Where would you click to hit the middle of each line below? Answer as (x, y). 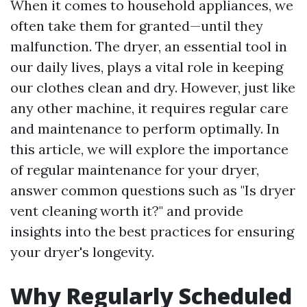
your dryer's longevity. (82, 252)
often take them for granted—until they (137, 26)
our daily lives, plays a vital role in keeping (147, 67)
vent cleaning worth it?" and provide (127, 211)
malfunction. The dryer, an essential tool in (149, 46)
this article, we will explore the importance (149, 149)
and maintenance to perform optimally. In (145, 128)
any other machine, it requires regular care (149, 108)
